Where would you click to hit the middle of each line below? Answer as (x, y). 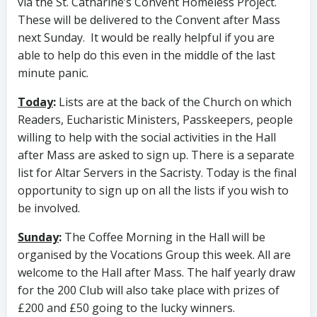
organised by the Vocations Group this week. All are (154, 255)
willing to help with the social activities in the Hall (147, 138)
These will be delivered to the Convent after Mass (149, 20)
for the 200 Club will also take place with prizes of (149, 290)
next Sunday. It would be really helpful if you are (146, 38)
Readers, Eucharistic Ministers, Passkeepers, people (155, 120)
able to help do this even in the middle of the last (146, 56)
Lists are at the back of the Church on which (174, 102)
